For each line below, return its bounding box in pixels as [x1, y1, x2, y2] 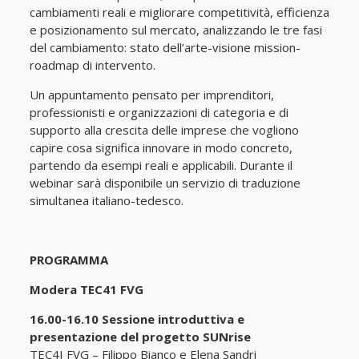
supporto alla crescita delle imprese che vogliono [29, 121, 299, 138]
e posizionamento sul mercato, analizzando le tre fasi [29, 21, 322, 38]
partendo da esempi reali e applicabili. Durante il [29, 156, 292, 173]
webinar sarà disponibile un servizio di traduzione [29, 174, 301, 191]
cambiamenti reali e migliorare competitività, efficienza [29, 3, 329, 20]
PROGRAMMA [29, 251, 108, 268]
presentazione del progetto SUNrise [29, 328, 251, 345]
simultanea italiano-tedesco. [29, 192, 184, 208]
